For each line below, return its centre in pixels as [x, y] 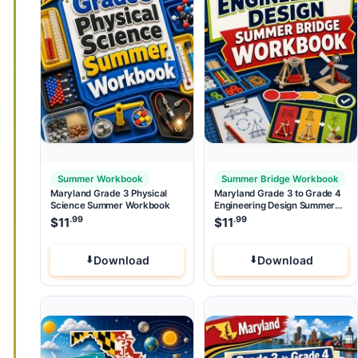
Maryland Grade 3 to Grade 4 [278, 194]
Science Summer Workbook [110, 206]
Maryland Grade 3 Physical [109, 194]
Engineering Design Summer [275, 206]
